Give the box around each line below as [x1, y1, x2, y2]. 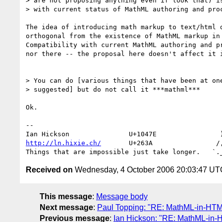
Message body [96, 192, 148, 201]
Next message [40, 203, 93, 212]
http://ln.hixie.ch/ [26, 139, 101, 147]
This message [40, 192, 92, 201]
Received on [26, 165, 73, 174]
